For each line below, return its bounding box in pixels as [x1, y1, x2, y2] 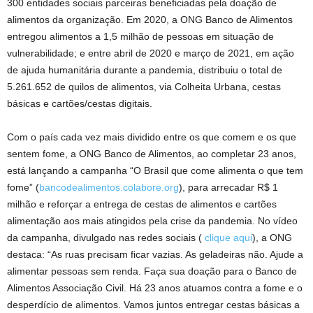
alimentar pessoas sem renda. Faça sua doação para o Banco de [7, 265, 297, 277]
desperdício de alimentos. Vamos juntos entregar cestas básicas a [7, 298, 300, 310]
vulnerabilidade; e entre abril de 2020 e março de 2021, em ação [7, 47, 294, 59]
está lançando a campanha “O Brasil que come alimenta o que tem [7, 164, 303, 176]
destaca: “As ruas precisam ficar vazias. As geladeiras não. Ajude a [7, 248, 303, 260]
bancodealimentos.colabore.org [39, 181, 179, 193]
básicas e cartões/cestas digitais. [7, 97, 152, 109]
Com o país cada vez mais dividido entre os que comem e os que [7, 131, 296, 143]
